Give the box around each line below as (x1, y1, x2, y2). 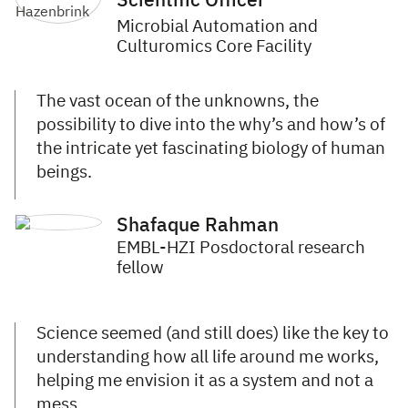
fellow (117, 260, 164, 278)
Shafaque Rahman (117, 217, 279, 237)
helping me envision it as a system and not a (36, 372, 373, 391)
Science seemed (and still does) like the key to (36, 325, 389, 343)
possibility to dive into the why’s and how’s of (36, 117, 385, 135)
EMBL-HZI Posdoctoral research (117, 240, 365, 258)
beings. (36, 164, 92, 182)
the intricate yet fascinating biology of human (36, 140, 385, 158)
